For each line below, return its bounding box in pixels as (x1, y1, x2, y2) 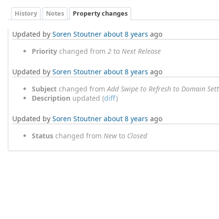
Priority (32, 46, 57, 56)
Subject (32, 84, 57, 93)
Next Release (122, 46, 161, 56)
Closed (127, 131, 147, 140)
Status (32, 131, 53, 140)
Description (32, 93, 70, 103)
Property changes (73, 9, 128, 18)
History (15, 9, 37, 18)
